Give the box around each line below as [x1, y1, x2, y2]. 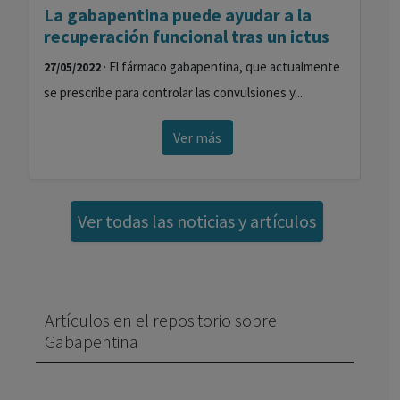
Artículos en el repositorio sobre [45, 309, 277, 331]
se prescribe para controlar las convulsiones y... [44, 84, 303, 101]
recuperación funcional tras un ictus [44, 25, 329, 47]
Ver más [172, 129, 221, 146]
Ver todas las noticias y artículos [78, 210, 316, 232]
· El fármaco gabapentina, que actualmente [101, 58, 340, 75]
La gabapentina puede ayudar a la [44, 4, 312, 26]
